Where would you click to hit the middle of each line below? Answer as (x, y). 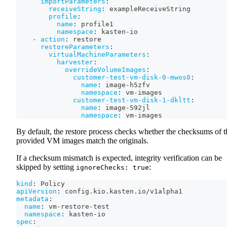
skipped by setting (46, 167)
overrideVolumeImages (105, 70)
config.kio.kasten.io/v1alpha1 (122, 192)
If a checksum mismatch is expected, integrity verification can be (119, 158)
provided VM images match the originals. (82, 141)
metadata (32, 199)
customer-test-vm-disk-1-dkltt (132, 100)
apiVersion (36, 192)
